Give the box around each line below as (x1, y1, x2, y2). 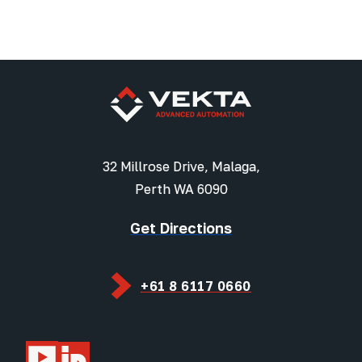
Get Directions (130, 219, 232, 238)
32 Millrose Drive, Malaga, (102, 158, 260, 175)
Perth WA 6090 (134, 181, 228, 198)
